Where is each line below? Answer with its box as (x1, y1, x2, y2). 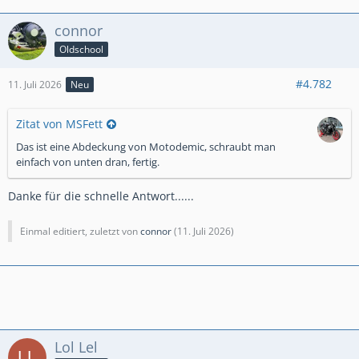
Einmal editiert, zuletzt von (20, 224, 140, 238)
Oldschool (59, 42, 103, 56)
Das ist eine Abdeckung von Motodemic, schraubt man (16, 139, 276, 154)
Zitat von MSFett (16, 116, 103, 131)
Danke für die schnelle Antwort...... (8, 188, 194, 204)
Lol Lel (54, 337, 98, 357)
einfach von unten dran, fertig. (16, 155, 159, 169)
